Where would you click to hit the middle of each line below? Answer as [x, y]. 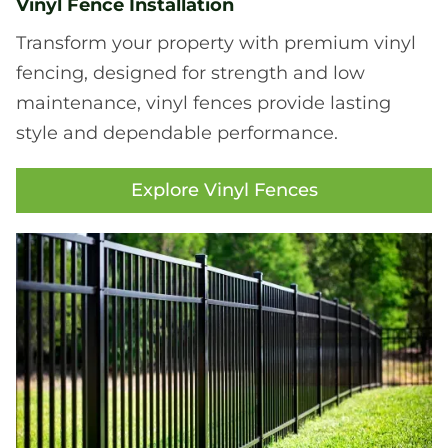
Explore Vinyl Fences [224, 190]
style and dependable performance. [177, 133]
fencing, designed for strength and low [190, 73]
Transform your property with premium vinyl [216, 43]
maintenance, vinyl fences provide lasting [203, 103]
